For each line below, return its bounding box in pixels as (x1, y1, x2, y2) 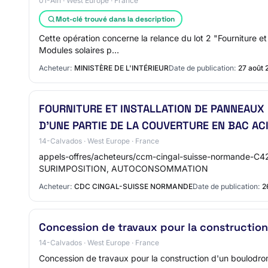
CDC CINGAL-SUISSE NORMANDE (74, 182, 193, 191)
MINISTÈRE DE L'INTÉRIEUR (74, 63, 169, 72)
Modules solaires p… (39, 45, 119, 55)
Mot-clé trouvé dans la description (55, 14, 175, 24)
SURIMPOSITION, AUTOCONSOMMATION (39, 163, 208, 173)
